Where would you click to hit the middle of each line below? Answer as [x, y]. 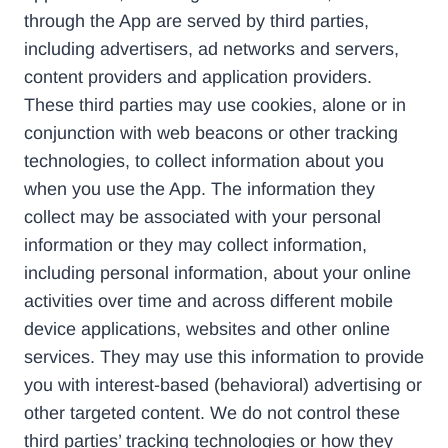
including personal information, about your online [217, 272]
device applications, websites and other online [207, 328]
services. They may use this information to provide [224, 356]
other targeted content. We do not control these [212, 412]
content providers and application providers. [198, 76]
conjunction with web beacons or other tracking [211, 132]
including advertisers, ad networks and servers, [211, 48]
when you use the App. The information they [199, 188]
